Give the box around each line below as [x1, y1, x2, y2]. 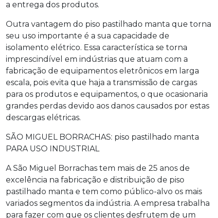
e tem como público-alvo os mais [73, 186, 202, 196]
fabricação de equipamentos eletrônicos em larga [6, 66, 199, 75]
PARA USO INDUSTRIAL [6, 144, 99, 153]
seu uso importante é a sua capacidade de [6, 31, 169, 40]
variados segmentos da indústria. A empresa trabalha [6, 198, 210, 208]
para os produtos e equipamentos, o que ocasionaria [6, 89, 208, 99]
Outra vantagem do [6, 19, 85, 29]
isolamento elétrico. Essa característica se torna [6, 42, 187, 52]
